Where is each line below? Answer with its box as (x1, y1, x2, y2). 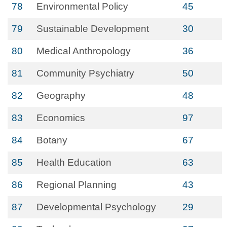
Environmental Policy (36, 1, 128, 12)
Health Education (36, 157, 111, 168)
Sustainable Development (36, 23, 149, 34)
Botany (36, 135, 67, 145)
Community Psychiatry (36, 68, 134, 79)
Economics (36, 112, 85, 123)
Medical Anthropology (36, 46, 131, 56)
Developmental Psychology (36, 202, 156, 212)
